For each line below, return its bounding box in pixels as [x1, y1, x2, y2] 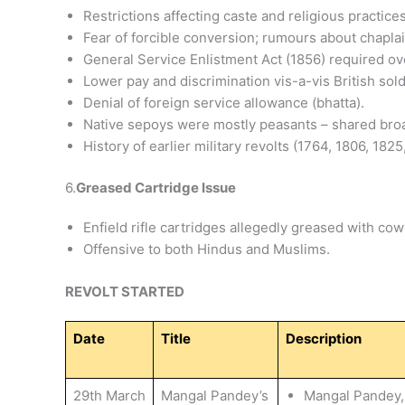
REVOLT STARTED [65, 282, 187, 300]
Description [285, 329, 362, 347]
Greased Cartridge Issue [76, 179, 236, 196]
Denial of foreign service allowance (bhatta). [83, 93, 364, 111]
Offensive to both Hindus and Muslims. [83, 240, 330, 258]
